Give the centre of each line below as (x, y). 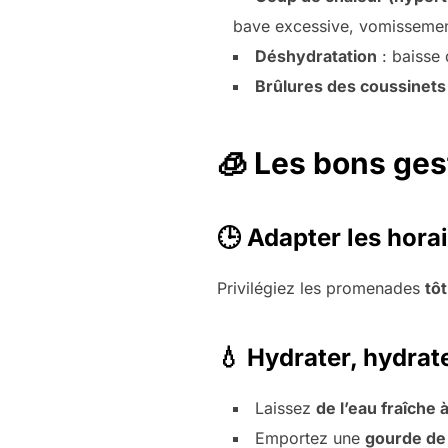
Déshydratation (316, 55)
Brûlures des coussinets (350, 85)
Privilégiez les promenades (321, 288)
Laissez (285, 408)
